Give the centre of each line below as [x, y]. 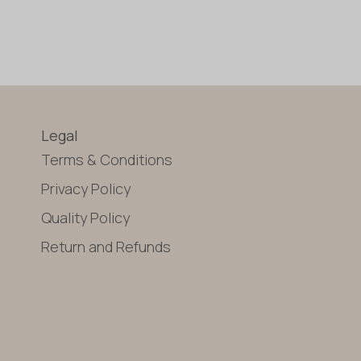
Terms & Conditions [107, 159]
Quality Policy [86, 217]
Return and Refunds [106, 246]
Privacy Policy [86, 188]
